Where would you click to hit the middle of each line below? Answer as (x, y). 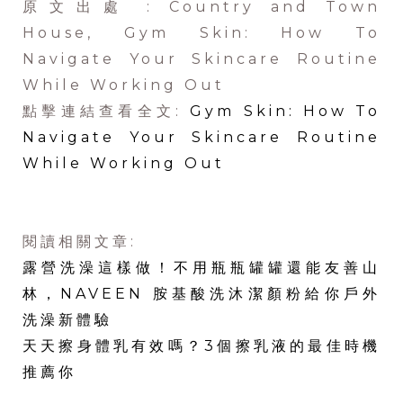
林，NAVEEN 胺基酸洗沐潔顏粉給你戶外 (201, 294)
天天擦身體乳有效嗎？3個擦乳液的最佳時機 (201, 346)
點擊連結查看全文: (107, 112)
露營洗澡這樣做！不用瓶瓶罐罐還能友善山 (201, 268)
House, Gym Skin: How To (201, 33)
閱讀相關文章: (87, 242)
